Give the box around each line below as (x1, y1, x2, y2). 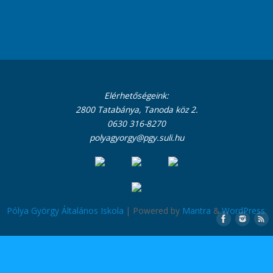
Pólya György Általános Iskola (6, 205, 124, 217)
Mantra (182, 205, 211, 217)
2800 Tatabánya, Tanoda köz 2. (75, 104, 198, 116)
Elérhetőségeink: (104, 90, 169, 102)
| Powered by (123, 205, 182, 217)
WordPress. (221, 205, 267, 217)
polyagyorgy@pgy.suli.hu (89, 132, 184, 144)
